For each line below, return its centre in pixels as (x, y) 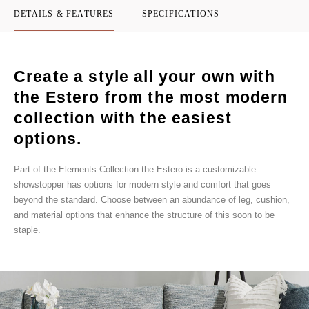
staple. (27, 230)
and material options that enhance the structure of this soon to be (144, 215)
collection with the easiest (123, 118)
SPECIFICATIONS (181, 13)
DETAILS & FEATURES (64, 13)
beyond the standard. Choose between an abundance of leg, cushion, (152, 199)
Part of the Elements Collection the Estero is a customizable (135, 169)
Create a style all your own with (144, 76)
